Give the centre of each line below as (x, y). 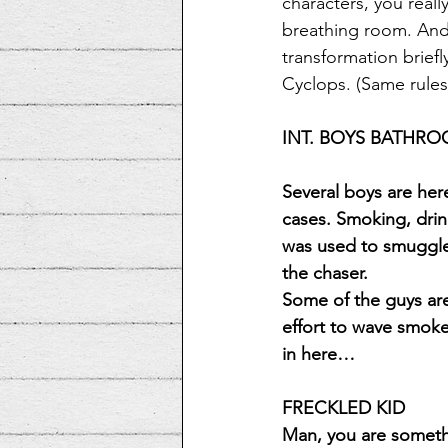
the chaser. (325, 272)
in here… (318, 353)
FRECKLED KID (343, 407)
